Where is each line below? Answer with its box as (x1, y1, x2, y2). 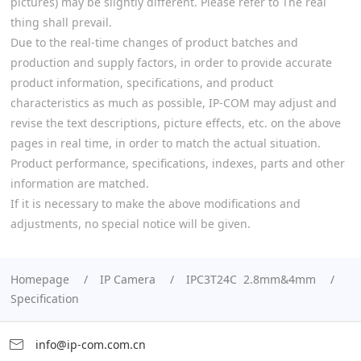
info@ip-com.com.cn (32, 337, 146, 352)
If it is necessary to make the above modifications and (10, 196, 301, 211)
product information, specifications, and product (10, 75, 274, 90)
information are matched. (10, 176, 150, 191)
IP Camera (100, 272, 156, 287)
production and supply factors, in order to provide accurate (10, 55, 333, 70)
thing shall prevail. (10, 15, 113, 30)
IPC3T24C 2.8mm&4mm (186, 272, 317, 287)
